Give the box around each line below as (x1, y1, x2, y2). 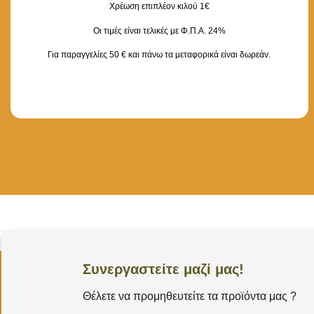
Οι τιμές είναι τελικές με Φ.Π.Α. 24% (93, 25, 226, 36)
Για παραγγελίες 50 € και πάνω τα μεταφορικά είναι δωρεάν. (48, 50, 271, 60)
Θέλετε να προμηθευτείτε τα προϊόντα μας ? (83, 290, 296, 303)
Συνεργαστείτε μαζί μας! (83, 261, 244, 278)
